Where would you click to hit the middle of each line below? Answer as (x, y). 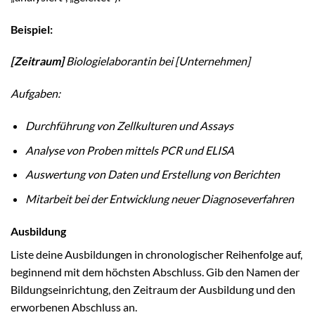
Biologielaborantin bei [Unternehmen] (157, 61)
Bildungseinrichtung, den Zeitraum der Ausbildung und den (153, 289)
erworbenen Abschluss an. (74, 307)
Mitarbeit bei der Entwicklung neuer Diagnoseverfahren (159, 198)
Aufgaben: (36, 94)
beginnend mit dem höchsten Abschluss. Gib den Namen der (155, 271)
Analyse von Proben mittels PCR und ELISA (129, 150)
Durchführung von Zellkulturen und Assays (129, 126)
